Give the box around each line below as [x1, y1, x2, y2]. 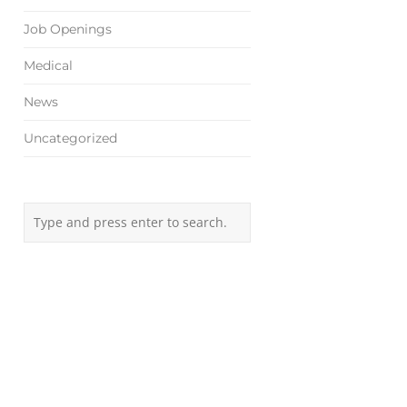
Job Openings [24, 21, 112, 38]
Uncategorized [24, 130, 117, 147]
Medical [24, 57, 73, 74]
